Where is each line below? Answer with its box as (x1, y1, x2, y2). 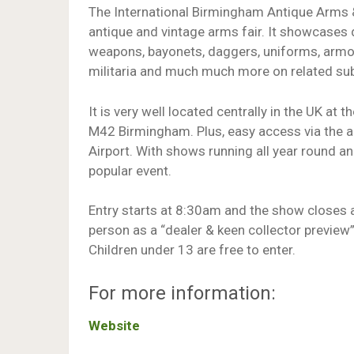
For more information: (88, 281, 276, 304)
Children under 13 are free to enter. (88, 242, 296, 258)
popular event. (88, 162, 171, 179)
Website (88, 317, 140, 333)
